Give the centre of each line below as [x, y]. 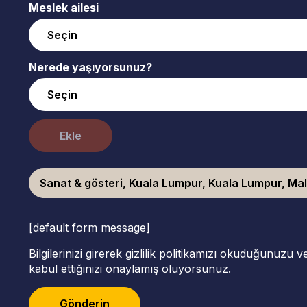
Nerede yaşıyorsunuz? [90, 67]
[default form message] [89, 228]
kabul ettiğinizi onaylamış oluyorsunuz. [130, 269]
